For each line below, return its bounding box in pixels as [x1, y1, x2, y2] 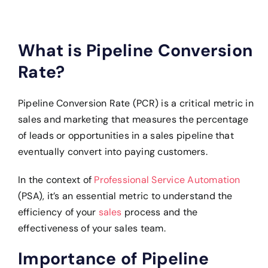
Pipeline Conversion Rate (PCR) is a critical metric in [17, 97, 254, 110]
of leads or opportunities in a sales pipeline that [17, 129, 234, 142]
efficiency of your [17, 206, 99, 219]
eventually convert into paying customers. [17, 145, 208, 159]
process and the [121, 206, 198, 219]
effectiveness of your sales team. [17, 222, 166, 235]
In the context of [17, 173, 95, 187]
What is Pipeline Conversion [17, 39, 253, 62]
